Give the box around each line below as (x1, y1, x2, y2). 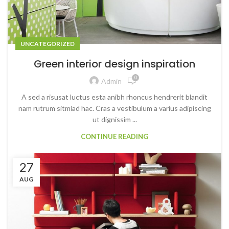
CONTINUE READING (81, 132, 148, 141)
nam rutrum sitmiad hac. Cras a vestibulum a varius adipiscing (18, 103, 211, 112)
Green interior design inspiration (34, 56, 195, 71)
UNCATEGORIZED (20, 39, 75, 48)
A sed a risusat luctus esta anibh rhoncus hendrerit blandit (21, 92, 208, 101)
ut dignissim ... (92, 114, 137, 124)
